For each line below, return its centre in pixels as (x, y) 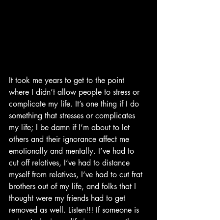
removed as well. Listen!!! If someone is (75, 210)
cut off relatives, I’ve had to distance (70, 163)
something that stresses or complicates (73, 115)
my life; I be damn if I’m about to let (70, 127)
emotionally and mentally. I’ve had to (73, 151)
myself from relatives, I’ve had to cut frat (77, 174)
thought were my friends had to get (68, 198)
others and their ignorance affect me (70, 139)
